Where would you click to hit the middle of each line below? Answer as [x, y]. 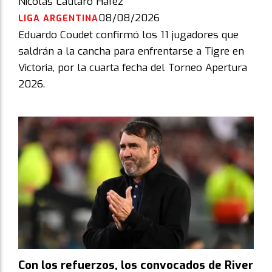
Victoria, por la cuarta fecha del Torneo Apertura [133, 68]
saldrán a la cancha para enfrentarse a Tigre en [131, 52]
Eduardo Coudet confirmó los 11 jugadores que [128, 35]
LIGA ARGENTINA [58, 19]
